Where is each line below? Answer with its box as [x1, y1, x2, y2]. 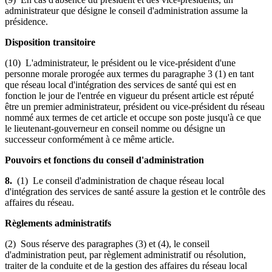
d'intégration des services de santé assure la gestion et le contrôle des [5, 186, 265, 197]
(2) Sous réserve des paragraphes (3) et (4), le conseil [5, 238, 209, 249]
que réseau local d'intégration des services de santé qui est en [5, 79, 236, 90]
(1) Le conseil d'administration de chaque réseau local [17, 175, 224, 186]
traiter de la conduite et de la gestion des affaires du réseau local [5, 260, 247, 271]
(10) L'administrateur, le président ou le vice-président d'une [5, 57, 236, 68]
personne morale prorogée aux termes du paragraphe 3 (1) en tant [5, 68, 254, 79]
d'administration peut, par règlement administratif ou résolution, [5, 249, 246, 260]
